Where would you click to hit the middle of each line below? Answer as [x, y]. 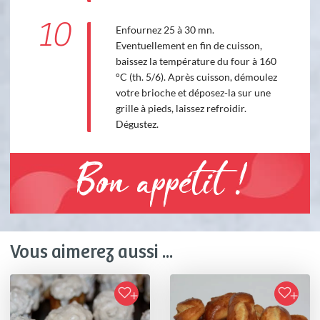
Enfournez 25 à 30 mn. [165, 30]
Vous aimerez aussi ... [91, 253]
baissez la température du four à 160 [196, 61]
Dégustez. [137, 124]
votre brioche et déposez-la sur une [193, 93]
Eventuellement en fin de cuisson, [189, 46]
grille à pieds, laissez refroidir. [181, 109]
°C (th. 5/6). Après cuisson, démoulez [196, 77]
